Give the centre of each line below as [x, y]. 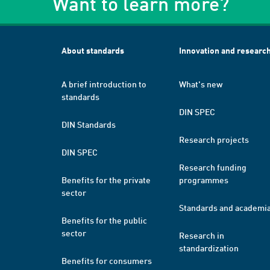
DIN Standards [89, 124]
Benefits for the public [104, 220]
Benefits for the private [106, 180]
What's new [201, 84]
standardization [209, 248]
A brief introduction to [104, 84]
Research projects [214, 139]
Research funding [213, 167]
